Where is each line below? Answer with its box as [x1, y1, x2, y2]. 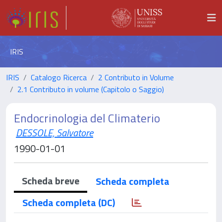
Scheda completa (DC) [22, 195, 115, 210]
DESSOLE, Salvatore [16, 125, 93, 140]
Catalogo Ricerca [31, 71, 87, 83]
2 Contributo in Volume [98, 71, 174, 83]
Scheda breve [22, 173, 79, 188]
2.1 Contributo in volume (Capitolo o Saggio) [17, 83, 164, 95]
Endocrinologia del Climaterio [14, 109, 160, 127]
